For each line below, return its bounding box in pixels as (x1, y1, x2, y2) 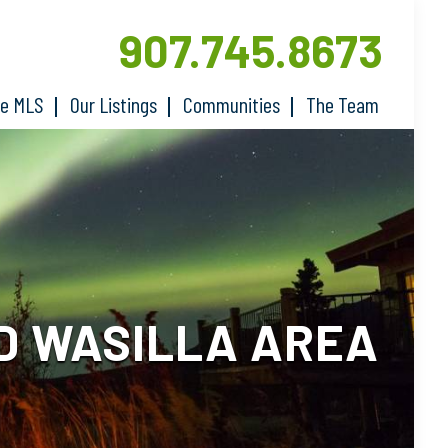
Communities (183, 91, 281, 117)
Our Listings (70, 91, 158, 117)
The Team (306, 91, 380, 117)
